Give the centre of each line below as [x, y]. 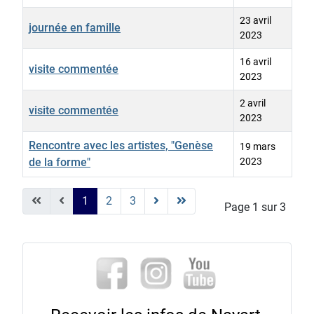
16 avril [255, 62]
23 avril [255, 21]
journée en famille [75, 28]
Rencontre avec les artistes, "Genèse [121, 146]
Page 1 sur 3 [255, 207]
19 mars [258, 147]
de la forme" [60, 163]
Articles [40, 185]
